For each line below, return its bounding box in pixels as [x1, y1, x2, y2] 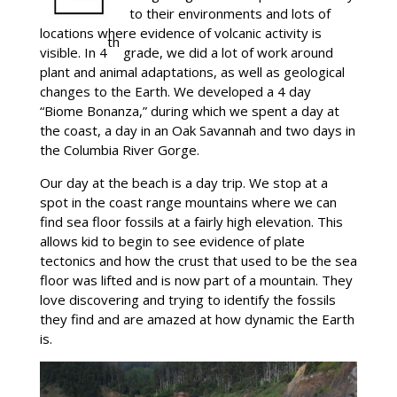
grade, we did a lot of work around [119, 43, 333, 61]
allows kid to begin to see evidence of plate [39, 231, 305, 250]
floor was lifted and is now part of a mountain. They [39, 270, 353, 289]
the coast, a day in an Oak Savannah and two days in [39, 121, 355, 139]
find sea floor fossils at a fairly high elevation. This [39, 212, 343, 230]
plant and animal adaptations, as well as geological [39, 62, 345, 81]
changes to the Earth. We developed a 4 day [39, 82, 311, 100]
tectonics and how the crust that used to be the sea [39, 251, 357, 269]
